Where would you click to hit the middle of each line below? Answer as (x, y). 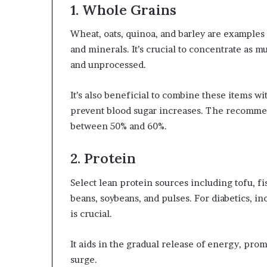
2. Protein (103, 158)
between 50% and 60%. (120, 126)
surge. (85, 259)
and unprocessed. (108, 65)
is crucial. (91, 213)
